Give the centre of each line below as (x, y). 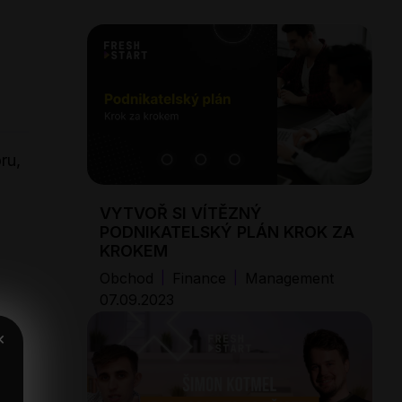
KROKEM (134, 250)
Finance (199, 278)
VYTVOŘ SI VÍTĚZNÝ (181, 213)
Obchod (127, 278)
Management (289, 278)
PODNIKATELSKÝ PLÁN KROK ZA (227, 232)
